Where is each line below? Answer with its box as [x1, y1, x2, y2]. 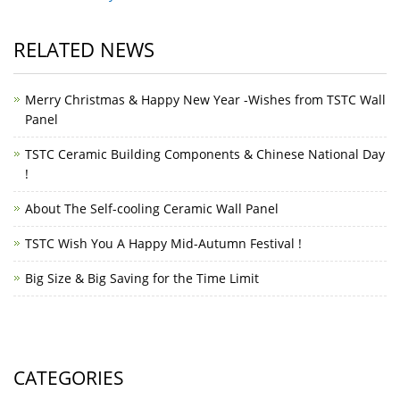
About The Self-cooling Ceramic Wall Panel [25, 200, 279, 218]
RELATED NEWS [13, 36, 154, 63]
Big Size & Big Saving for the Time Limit [25, 270, 259, 287]
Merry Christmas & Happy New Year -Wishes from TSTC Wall [25, 91, 386, 109]
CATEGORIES [13, 365, 124, 391]
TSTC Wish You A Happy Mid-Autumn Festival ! [25, 235, 302, 253]
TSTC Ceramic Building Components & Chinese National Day [25, 146, 385, 163]
